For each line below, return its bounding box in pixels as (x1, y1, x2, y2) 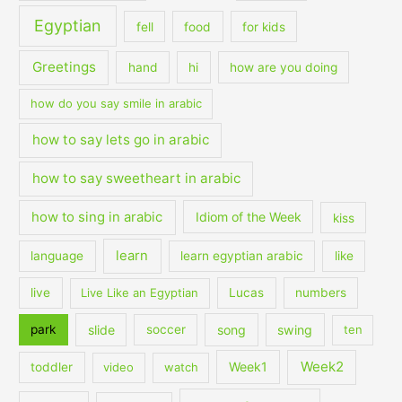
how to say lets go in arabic (31, 131, 209, 149)
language (31, 249, 84, 264)
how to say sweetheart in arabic (31, 170, 240, 188)
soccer (145, 322, 186, 337)
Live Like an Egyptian (81, 285, 199, 301)
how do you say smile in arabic (30, 96, 202, 111)
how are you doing (230, 60, 338, 75)
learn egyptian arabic (179, 249, 303, 264)
